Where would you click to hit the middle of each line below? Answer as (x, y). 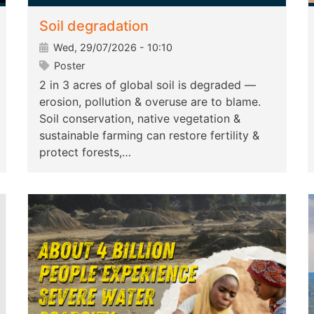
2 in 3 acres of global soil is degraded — (148, 85)
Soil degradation (94, 26)
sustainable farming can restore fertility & (149, 136)
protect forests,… (85, 152)
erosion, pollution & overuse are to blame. (150, 102)
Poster (68, 66)
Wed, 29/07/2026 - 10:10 (111, 48)
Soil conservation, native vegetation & (140, 119)
